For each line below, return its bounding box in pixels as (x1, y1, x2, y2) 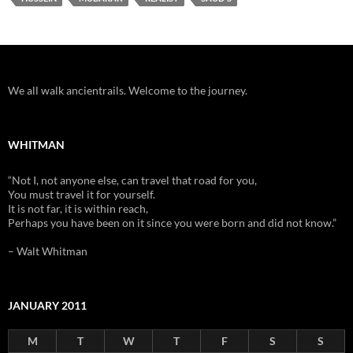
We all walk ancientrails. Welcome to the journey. (8, 83, 247, 97)
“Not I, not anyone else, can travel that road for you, (8, 173, 257, 187)
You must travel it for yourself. (8, 187, 155, 201)
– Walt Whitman (8, 243, 87, 258)
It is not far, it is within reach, (8, 201, 148, 215)
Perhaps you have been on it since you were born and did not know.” (8, 215, 336, 229)
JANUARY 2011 (8, 298, 87, 312)
